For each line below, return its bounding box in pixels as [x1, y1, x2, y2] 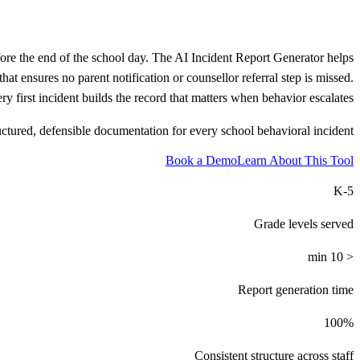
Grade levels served [254, 216, 354, 231]
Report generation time [238, 282, 354, 297]
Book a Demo [166, 153, 237, 167]
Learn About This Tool [237, 153, 354, 167]
